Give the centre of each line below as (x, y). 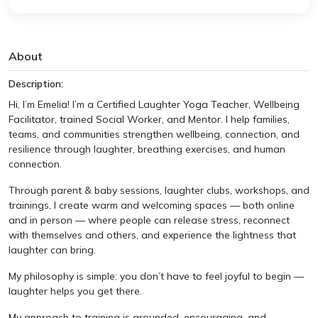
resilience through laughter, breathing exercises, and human (147, 149)
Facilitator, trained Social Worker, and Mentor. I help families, (149, 119)
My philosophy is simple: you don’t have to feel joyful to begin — (156, 276)
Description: (36, 83)
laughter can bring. (52, 250)
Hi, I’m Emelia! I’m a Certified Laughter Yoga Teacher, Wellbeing (154, 104)
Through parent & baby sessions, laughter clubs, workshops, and (159, 190)
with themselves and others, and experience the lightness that (152, 235)
